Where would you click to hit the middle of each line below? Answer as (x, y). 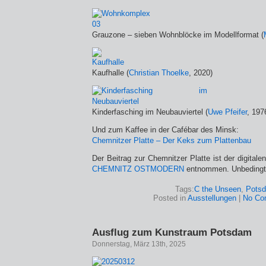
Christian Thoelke (159, 73)
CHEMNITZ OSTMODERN (138, 169)
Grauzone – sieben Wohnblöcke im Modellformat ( (178, 35)
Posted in (170, 198)
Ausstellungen (212, 198)
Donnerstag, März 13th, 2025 (139, 244)
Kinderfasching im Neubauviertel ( (150, 112)
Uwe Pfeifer (227, 112)
